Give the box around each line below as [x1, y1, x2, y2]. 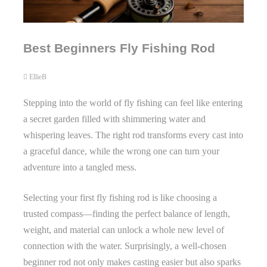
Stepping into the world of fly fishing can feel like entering [23, 97, 243, 108]
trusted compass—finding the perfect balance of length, [23, 208, 230, 219]
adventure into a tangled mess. [23, 162, 136, 172]
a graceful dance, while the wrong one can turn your [23, 145, 219, 156]
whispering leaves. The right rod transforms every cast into [23, 129, 243, 140]
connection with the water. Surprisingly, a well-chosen [23, 240, 226, 251]
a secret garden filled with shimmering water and [23, 113, 206, 124]
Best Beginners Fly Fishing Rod [23, 41, 215, 55]
